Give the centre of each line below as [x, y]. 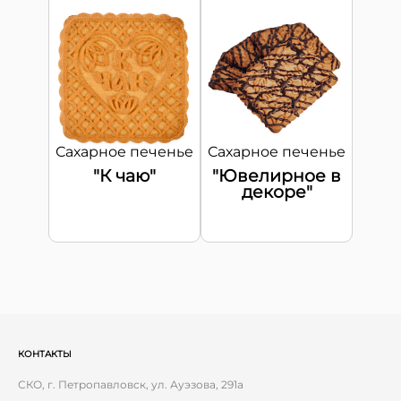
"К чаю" [124, 176]
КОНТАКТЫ [45, 354]
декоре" [277, 192]
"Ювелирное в [277, 176]
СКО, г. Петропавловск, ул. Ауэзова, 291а [131, 384]
